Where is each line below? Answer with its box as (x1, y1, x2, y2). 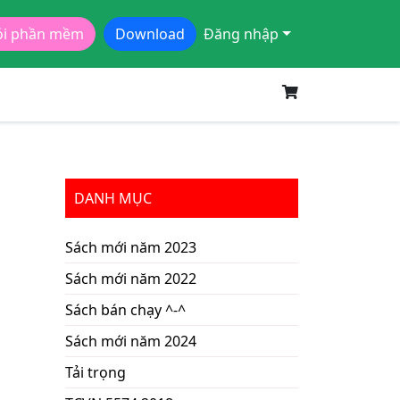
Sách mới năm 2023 (65, 237, 196, 257)
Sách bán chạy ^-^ (65, 300, 186, 320)
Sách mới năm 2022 (65, 269, 196, 288)
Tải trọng (65, 362, 126, 382)
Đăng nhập (204, 24, 279, 44)
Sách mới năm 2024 (65, 331, 196, 351)
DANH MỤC (74, 188, 152, 208)
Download (115, 24, 186, 44)
